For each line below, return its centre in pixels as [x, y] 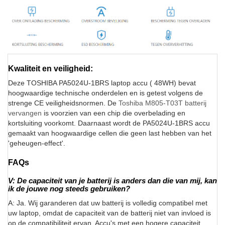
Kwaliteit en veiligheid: [50, 69]
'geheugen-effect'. [37, 143]
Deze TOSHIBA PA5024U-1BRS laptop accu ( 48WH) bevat [102, 83]
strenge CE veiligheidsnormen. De [63, 103]
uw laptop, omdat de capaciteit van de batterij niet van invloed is [109, 213]
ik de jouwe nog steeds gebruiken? [69, 189]
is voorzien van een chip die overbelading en [114, 113]
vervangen [25, 113]
